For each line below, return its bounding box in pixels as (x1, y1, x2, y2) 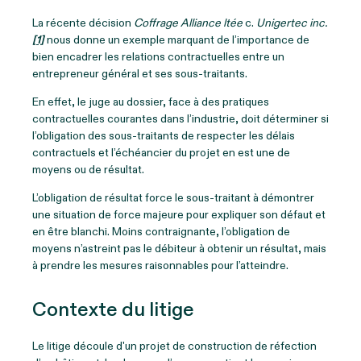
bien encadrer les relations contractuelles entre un (32, 48, 284, 64)
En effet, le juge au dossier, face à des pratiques (32, 93, 269, 110)
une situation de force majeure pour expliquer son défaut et (32, 206, 326, 222)
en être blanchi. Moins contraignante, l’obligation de (32, 223, 290, 239)
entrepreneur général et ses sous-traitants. (32, 65, 247, 81)
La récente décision (32, 15, 131, 31)
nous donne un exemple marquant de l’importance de (44, 31, 309, 48)
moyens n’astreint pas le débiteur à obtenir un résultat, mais (32, 240, 326, 256)
